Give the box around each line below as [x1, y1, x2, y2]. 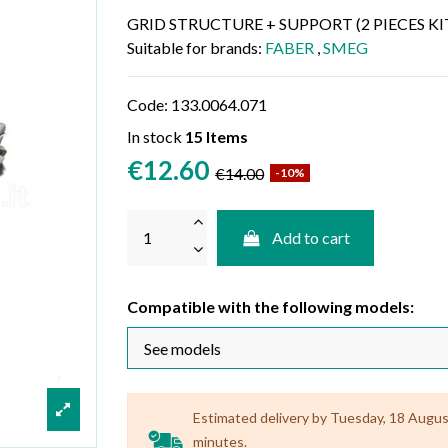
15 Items [185, 126, 248, 146]
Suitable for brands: [127, 37, 265, 57]
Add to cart [272, 227, 351, 247]
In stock [127, 126, 182, 146]
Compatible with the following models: [127, 296, 414, 316]
